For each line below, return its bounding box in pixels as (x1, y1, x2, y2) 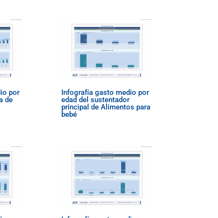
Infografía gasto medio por (61, 88, 149, 97)
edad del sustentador (61, 95, 130, 104)
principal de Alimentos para (61, 102, 151, 111)
